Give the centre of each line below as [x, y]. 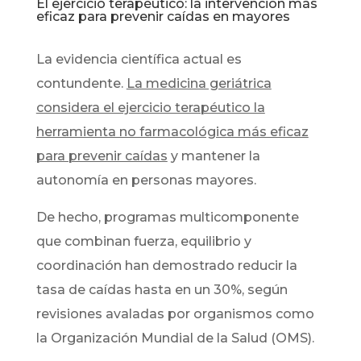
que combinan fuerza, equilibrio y [143, 242]
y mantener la [214, 156]
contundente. [81, 84]
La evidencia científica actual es [139, 60]
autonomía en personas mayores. [146, 180]
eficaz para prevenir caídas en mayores [163, 17]
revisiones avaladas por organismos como [175, 314]
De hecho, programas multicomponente [167, 218]
